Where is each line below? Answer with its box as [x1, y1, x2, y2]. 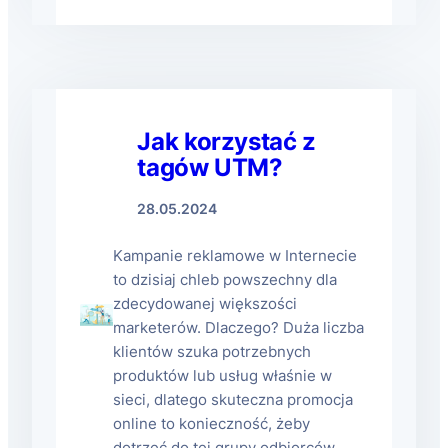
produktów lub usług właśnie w [113, 367, 333, 385]
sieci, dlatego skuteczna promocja [113, 391, 354, 409]
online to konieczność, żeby [113, 415, 311, 433]
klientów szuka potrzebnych [113, 343, 312, 361]
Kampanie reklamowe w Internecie [113, 247, 358, 265]
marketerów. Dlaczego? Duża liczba [113, 319, 365, 337]
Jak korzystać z [137, 127, 316, 156]
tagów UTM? [137, 153, 283, 182]
